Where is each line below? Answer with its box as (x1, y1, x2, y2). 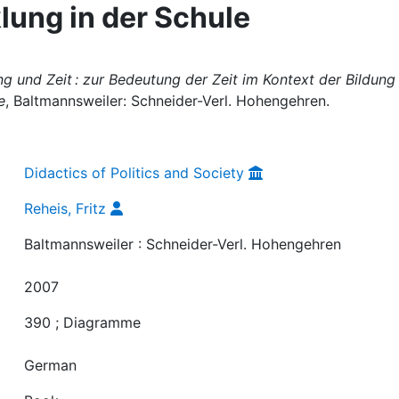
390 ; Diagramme (24, 313, 142, 331)
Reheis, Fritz (24, 199, 107, 217)
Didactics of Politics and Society (24, 163, 245, 182)
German (24, 355, 77, 374)
